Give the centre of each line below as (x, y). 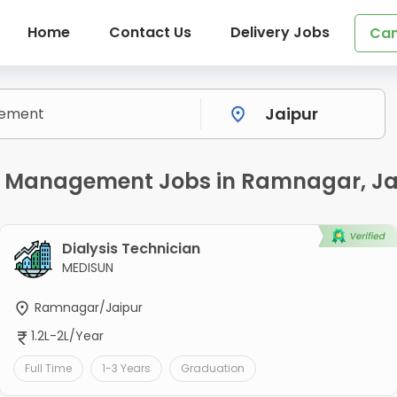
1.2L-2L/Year (67, 336)
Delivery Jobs (280, 32)
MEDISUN (87, 268)
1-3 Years (126, 368)
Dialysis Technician (131, 249)
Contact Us (150, 32)
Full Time (48, 368)
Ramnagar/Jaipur (86, 308)
